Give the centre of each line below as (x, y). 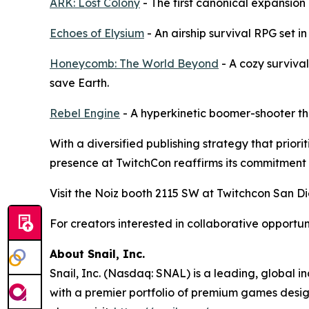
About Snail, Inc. (97, 254)
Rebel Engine (85, 113)
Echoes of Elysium (97, 33)
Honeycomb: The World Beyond (134, 64)
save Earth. (79, 83)
